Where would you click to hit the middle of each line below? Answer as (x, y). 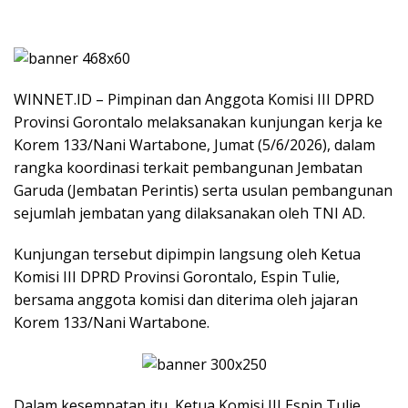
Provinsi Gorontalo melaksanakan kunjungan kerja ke (198, 122)
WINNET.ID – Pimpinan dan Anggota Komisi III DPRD (194, 99)
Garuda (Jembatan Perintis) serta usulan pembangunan (203, 190)
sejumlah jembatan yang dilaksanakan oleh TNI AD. (189, 213)
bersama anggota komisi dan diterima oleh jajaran (186, 299)
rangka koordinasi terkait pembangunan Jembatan (188, 167)
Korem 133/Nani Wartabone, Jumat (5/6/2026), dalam (194, 144)
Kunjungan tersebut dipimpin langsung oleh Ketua (187, 254)
